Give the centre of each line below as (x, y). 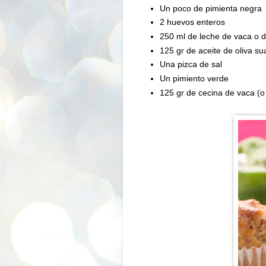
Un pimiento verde (194, 78)
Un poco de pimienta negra (211, 8)
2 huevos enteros (193, 22)
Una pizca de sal (191, 64)
